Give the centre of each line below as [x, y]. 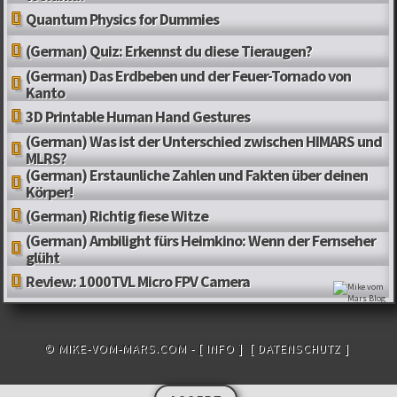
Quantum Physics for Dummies [123, 19]
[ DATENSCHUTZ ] [300, 348]
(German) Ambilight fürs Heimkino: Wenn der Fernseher [201, 241]
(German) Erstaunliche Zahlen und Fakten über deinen [197, 175]
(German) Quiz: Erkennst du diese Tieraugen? [169, 51]
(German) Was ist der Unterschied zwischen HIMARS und [204, 142]
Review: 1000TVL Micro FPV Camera [138, 282]
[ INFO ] [221, 348]
